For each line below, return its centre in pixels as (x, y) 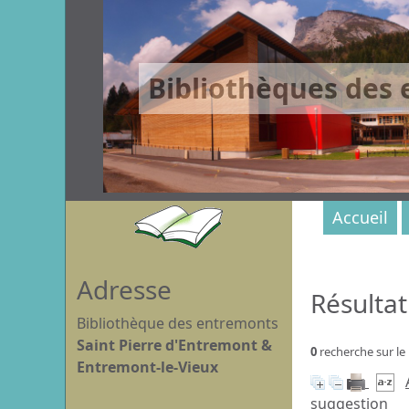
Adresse (124, 289)
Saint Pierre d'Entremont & (174, 345)
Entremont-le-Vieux (147, 367)
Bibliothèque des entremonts (178, 323)
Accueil (360, 217)
